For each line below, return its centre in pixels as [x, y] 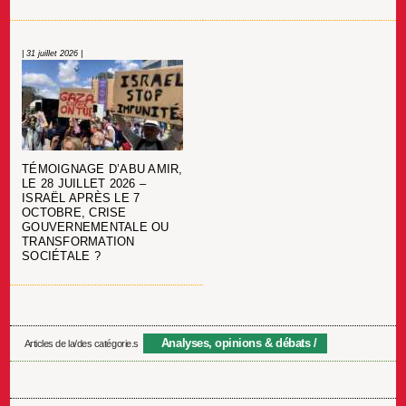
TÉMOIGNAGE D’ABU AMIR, [102, 169]
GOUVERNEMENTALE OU [96, 227]
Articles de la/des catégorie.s [81, 343]
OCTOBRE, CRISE [74, 213]
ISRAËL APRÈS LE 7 [81, 198]
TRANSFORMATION [78, 242]
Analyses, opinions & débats [236, 343]
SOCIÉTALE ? [61, 256]
